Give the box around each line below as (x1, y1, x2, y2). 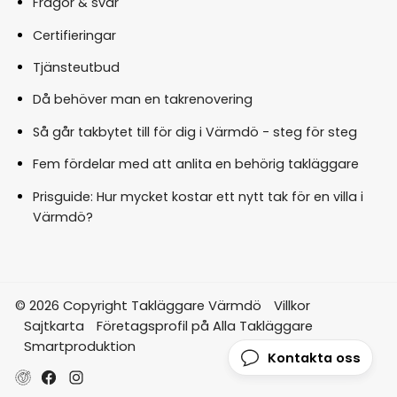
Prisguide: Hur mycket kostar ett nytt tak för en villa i (32, 187, 363, 206)
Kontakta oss (267, 348, 361, 368)
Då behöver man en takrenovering (32, 90, 253, 109)
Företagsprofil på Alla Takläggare (96, 315, 313, 335)
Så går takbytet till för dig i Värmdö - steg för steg (32, 122, 357, 141)
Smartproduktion (23, 336, 136, 355)
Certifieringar (32, 26, 116, 44)
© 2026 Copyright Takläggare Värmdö (14, 295, 261, 315)
